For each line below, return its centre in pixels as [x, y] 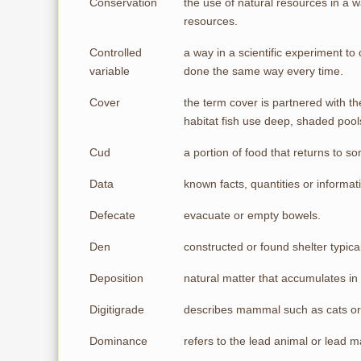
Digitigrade [117, 309]
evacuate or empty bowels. [252, 215]
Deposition [116, 278]
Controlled [116, 52]
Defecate [112, 215]
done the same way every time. [263, 71]
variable [110, 71]
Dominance [118, 341]
